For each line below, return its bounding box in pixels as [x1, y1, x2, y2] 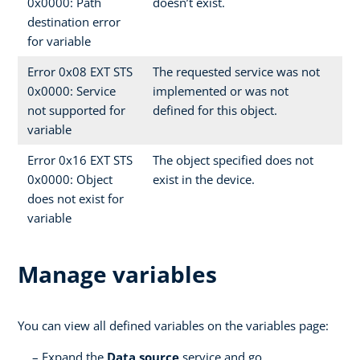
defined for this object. [153, 101, 277, 118]
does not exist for [27, 190, 124, 207]
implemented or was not [153, 82, 288, 99]
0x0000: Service [27, 82, 116, 99]
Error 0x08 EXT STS [27, 63, 133, 80]
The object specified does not [153, 151, 313, 168]
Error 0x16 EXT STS [27, 151, 133, 168]
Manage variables [18, 258, 217, 289]
